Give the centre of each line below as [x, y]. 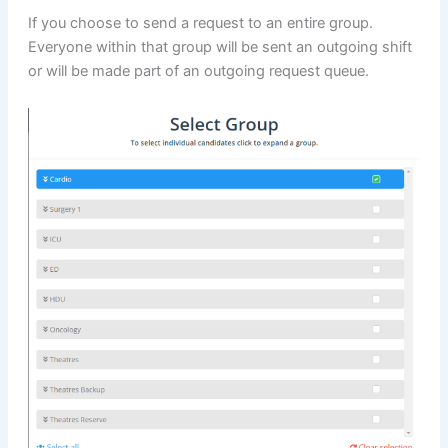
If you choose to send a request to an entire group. [200, 22]
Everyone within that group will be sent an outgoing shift [219, 46]
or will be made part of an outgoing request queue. [198, 70]
